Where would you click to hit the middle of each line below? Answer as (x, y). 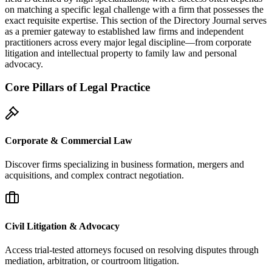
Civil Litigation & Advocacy (62, 226)
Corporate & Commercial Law (69, 141)
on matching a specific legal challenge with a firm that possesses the (134, 9)
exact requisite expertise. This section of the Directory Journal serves (136, 20)
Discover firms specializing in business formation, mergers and (124, 165)
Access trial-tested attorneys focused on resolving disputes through (132, 250)
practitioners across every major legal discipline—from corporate (128, 42)
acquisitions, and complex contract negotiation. (94, 175)
